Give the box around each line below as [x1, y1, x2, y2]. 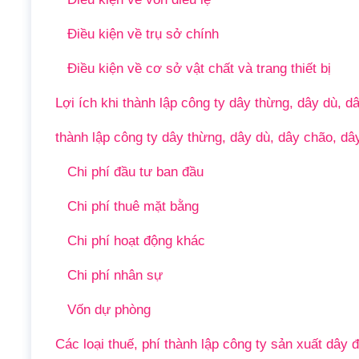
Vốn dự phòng [67, 301, 151, 317]
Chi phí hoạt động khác [67, 232, 206, 248]
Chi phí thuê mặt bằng [67, 198, 200, 214]
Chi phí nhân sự [67, 267, 163, 283]
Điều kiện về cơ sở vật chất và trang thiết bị [67, 60, 332, 76]
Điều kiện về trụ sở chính [67, 26, 220, 42]
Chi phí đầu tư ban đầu [67, 163, 204, 179]
